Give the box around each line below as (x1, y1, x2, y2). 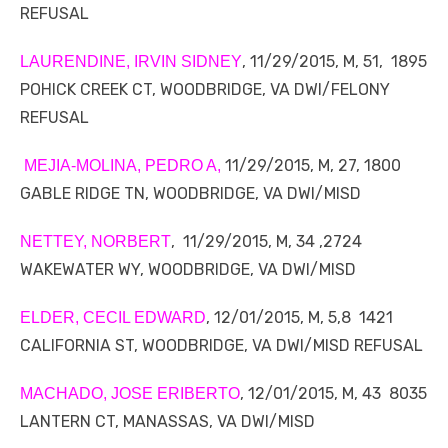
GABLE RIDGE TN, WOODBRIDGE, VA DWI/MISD (20, 184, 361, 204)
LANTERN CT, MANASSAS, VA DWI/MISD (20, 412, 315, 432)
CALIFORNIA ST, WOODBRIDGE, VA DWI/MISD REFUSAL (20, 336, 423, 356)
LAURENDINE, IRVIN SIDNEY (20, 53, 242, 71)
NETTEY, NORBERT (20, 233, 171, 251)
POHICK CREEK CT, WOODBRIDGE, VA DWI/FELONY (20, 80, 390, 100)
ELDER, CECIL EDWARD (20, 309, 206, 327)
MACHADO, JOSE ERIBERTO (20, 385, 240, 403)
